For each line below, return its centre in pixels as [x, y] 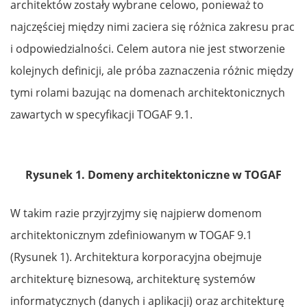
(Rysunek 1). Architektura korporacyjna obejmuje [136, 257]
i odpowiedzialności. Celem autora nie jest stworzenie [148, 48]
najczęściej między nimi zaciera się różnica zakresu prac [152, 26]
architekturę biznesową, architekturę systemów [133, 279]
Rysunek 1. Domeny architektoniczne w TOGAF [153, 174]
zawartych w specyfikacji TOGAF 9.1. [101, 114]
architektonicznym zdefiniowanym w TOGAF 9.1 [131, 235]
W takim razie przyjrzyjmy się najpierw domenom [136, 213]
